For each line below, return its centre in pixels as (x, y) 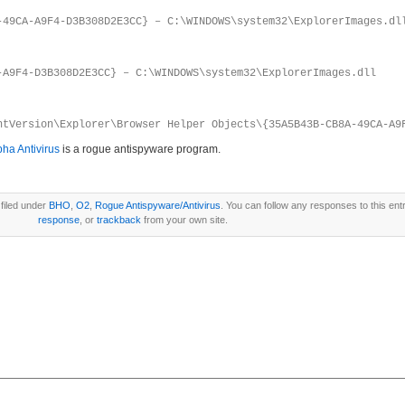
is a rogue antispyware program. (140, 149)
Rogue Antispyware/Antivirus (158, 205)
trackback (118, 220)
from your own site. (184, 220)
